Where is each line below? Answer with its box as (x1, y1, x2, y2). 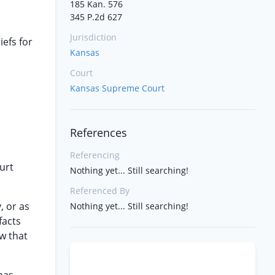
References (70, 125, 127, 140)
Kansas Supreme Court (70, 82, 165, 94)
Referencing (70, 149, 120, 161)
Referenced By (70, 185, 130, 196)
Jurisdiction (70, 31, 117, 43)
